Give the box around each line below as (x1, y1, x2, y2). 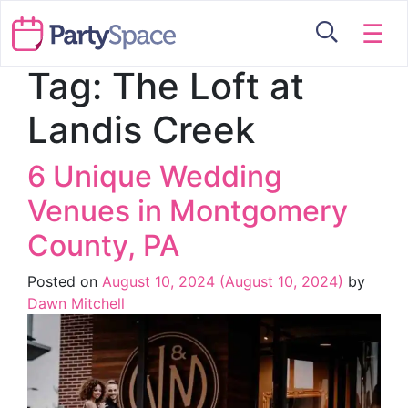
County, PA (27, 228, 179, 263)
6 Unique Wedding (27, 158, 282, 194)
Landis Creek (27, 107, 255, 152)
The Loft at (112, 64, 304, 108)
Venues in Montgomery (27, 193, 348, 229)
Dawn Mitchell (27, 294, 125, 312)
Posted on (27, 272, 102, 291)
